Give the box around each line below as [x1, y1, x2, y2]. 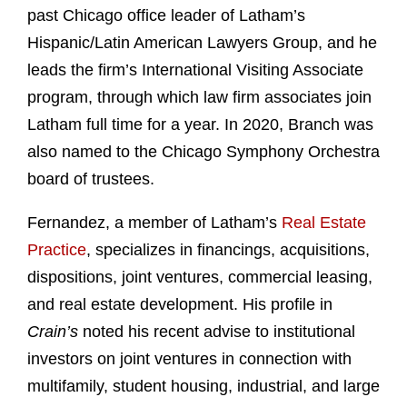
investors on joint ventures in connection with [27, 350, 352, 369]
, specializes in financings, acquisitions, [86, 241, 370, 260]
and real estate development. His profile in [27, 295, 333, 314]
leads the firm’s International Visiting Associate [27, 61, 363, 80]
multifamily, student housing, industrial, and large [27, 377, 380, 396]
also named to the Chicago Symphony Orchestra [27, 143, 380, 162]
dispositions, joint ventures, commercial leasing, [27, 268, 372, 287]
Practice [27, 241, 86, 260]
